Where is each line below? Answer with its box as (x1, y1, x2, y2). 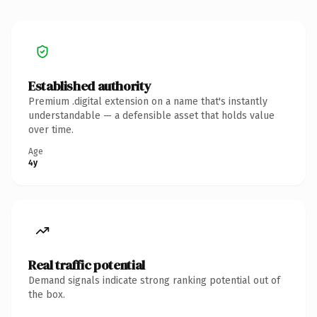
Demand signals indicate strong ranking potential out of (28, 274, 280, 287)
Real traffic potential (28, 255, 145, 274)
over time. (28, 123, 74, 136)
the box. (28, 288, 65, 301)
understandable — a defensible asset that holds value (28, 109, 275, 122)
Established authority (28, 76, 151, 95)
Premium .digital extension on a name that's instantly (28, 95, 267, 108)
